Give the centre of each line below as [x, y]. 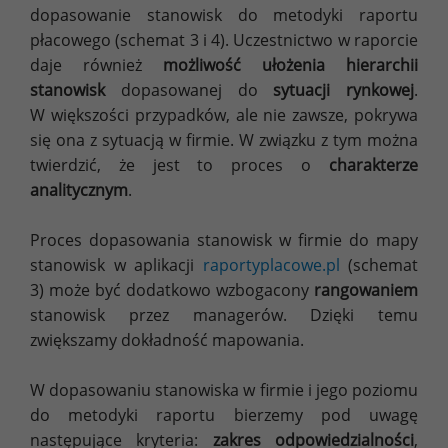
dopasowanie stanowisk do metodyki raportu [224, 15]
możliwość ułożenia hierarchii [290, 65]
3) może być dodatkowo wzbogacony [172, 290]
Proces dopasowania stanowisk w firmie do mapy [224, 240]
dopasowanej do [189, 90]
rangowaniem [366, 290]
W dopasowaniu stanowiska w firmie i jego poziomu [224, 390]
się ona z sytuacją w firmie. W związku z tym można [224, 140]
